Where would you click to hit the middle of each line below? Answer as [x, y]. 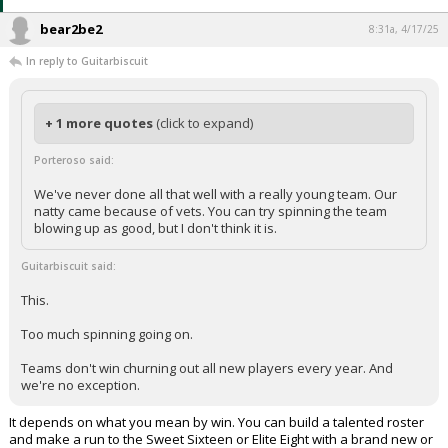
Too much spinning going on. [107, 333]
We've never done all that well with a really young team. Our [215, 193]
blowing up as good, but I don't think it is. [155, 227]
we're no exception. [80, 384]
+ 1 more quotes [100, 122]
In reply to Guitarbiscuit [87, 60]
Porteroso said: [74, 159]
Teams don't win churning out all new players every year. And [207, 367]
